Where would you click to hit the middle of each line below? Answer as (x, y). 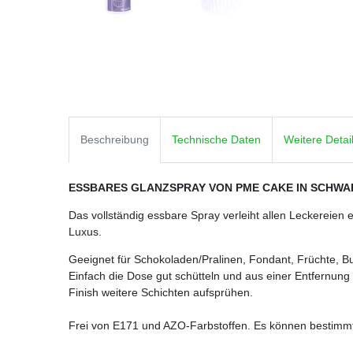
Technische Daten (216, 140)
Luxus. (85, 232)
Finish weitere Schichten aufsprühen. (161, 293)
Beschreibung (115, 140)
